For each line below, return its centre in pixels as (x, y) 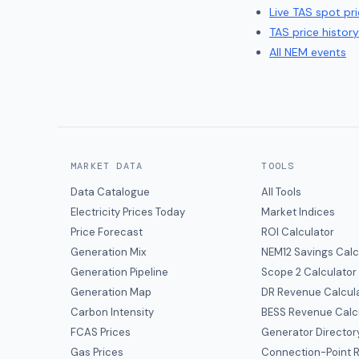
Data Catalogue (110, 192)
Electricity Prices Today (128, 212)
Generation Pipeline (119, 272)
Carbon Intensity (112, 312)
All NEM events (308, 52)
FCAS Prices (101, 332)
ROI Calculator (298, 232)
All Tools (282, 192)
